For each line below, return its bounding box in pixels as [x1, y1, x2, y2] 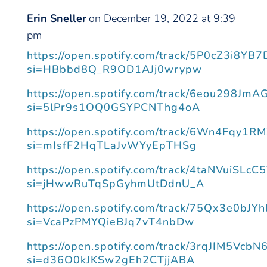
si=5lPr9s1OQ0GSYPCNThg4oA [26, 100, 200, 115]
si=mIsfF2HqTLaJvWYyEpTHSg [26, 138, 197, 153]
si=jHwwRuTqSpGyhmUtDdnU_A [26, 176, 204, 191]
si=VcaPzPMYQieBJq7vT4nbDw [26, 215, 194, 229]
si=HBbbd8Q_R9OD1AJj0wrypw [26, 62, 202, 77]
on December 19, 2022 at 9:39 [88, 11, 235, 26]
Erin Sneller [26, 11, 86, 26]
